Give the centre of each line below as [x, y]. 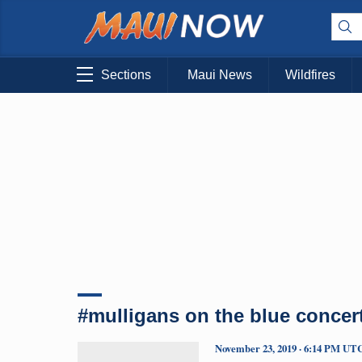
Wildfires [310, 75]
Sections [126, 75]
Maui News [220, 75]
